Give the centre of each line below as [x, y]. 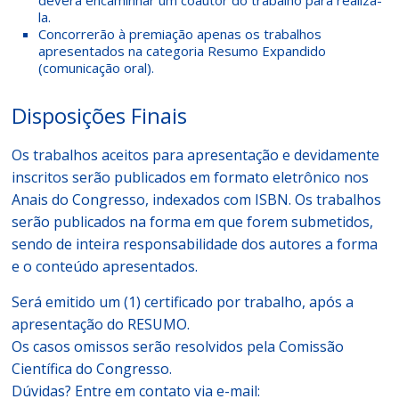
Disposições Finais [100, 115]
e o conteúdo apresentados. [105, 266]
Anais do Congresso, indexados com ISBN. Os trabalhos [197, 199]
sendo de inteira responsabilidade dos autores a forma [195, 244]
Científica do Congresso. [92, 369]
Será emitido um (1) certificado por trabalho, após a [183, 302]
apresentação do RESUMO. [101, 324]
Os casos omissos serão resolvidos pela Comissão [178, 346]
